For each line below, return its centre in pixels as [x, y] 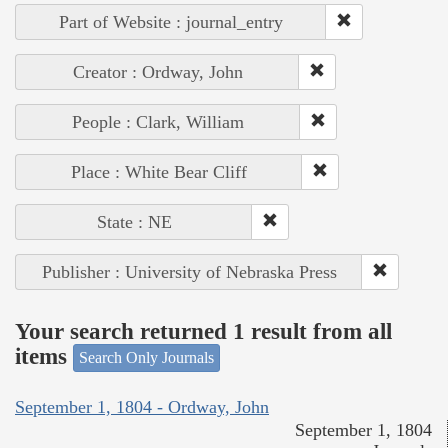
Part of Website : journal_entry [171, 22]
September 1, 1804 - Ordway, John [142, 406]
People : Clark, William [158, 122]
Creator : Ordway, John [157, 72]
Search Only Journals [146, 358]
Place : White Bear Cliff [159, 172]
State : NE [134, 222]
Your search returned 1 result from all [203, 331]
